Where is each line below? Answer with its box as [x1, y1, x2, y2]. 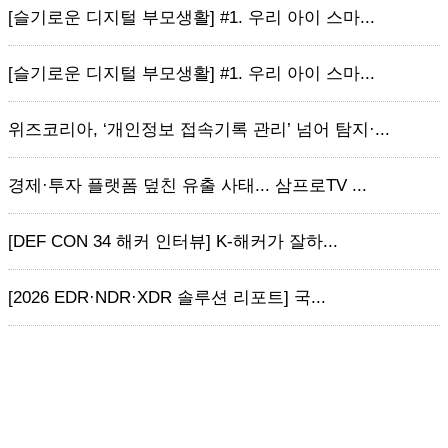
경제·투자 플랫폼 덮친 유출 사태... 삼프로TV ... [8, 176, 367, 195]
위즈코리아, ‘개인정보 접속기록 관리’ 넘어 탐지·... [8, 120, 390, 139]
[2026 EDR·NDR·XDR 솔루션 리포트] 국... [8, 288, 326, 307]
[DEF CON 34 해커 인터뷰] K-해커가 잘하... [8, 232, 338, 251]
